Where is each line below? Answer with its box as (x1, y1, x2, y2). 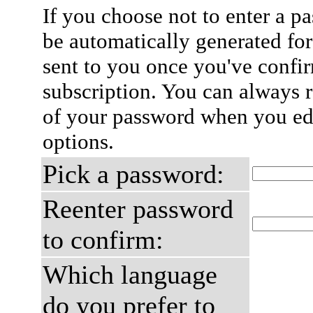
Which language (43, 260, 217, 289)
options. (43, 129, 114, 154)
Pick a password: (43, 159, 224, 189)
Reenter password (43, 194, 233, 224)
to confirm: (43, 225, 163, 254)
